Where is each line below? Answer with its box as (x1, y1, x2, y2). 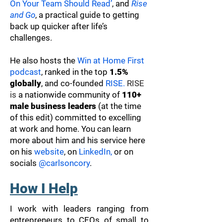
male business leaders (10, 101, 96, 111)
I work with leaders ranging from (10, 204, 149, 214)
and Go (10, 10, 35, 20)
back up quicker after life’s (10, 21, 108, 31)
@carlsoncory (39, 158, 90, 168)
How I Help (10, 180, 78, 197)
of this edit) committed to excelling (10, 112, 141, 122)
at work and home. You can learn (10, 124, 131, 134)
